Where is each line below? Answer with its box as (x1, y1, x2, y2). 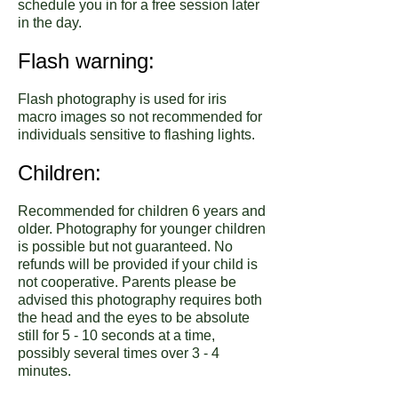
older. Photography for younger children (18, 220, 266, 236)
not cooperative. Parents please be (18, 274, 236, 290)
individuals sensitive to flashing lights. (18, 126, 255, 142)
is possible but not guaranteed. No (18, 238, 233, 254)
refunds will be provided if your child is (18, 256, 258, 272)
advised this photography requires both (18, 291, 262, 307)
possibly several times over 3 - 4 (18, 345, 219, 361)
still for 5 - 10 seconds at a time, (18, 327, 215, 343)
